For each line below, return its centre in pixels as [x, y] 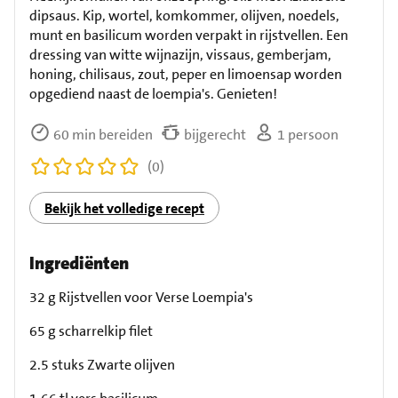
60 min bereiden [102, 135]
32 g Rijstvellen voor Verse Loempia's [141, 297]
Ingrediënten [79, 263]
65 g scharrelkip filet [91, 331]
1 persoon [306, 135]
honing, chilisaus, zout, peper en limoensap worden [186, 74]
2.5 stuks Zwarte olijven [102, 365]
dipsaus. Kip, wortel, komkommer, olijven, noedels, [184, 16]
